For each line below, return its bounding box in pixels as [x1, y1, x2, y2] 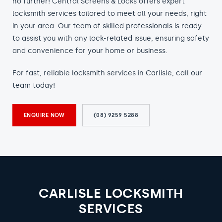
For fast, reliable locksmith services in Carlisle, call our [12, 69, 202, 77]
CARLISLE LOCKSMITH [39, 185, 183, 201]
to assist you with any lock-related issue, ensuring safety [12, 34, 209, 43]
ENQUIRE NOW [24, 112, 65, 118]
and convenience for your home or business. [12, 47, 167, 55]
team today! [12, 81, 55, 90]
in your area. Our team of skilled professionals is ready [12, 22, 202, 30]
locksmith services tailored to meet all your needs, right [12, 9, 207, 18]
